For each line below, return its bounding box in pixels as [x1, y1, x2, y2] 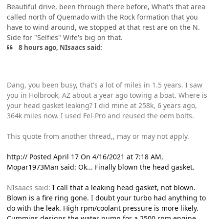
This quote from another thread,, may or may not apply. [7, 131, 189, 141]
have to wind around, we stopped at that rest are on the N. [7, 22, 200, 32]
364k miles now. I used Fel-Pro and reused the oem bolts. [7, 110, 194, 120]
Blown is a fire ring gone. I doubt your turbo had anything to [7, 193, 206, 202]
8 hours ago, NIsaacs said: [17, 43, 103, 52]
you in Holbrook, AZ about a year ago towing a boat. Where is [7, 90, 207, 100]
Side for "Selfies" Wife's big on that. [7, 33, 123, 43]
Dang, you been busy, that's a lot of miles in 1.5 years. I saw [7, 80, 202, 89]
